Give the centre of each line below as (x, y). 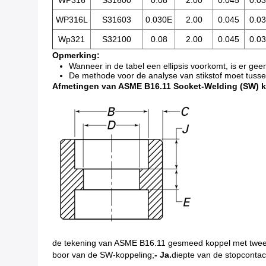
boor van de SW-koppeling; (103, 255)
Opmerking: (76, 56)
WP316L (72, 20)
